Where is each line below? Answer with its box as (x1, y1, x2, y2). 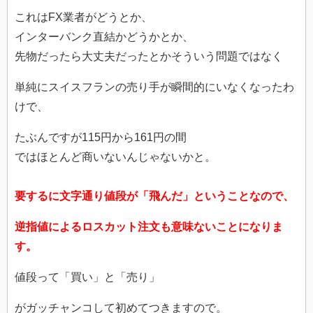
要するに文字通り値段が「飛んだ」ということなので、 (15, 190, 294, 203)
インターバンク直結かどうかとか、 (15, 31, 194, 43)
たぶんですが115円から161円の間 (15, 131, 187, 144)
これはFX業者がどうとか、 (15, 11, 152, 24)
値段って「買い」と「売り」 (15, 271, 160, 284)
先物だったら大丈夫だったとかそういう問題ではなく (15, 50, 283, 63)
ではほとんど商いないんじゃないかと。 (15, 151, 216, 163)
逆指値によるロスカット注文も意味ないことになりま (15, 221, 283, 233)
